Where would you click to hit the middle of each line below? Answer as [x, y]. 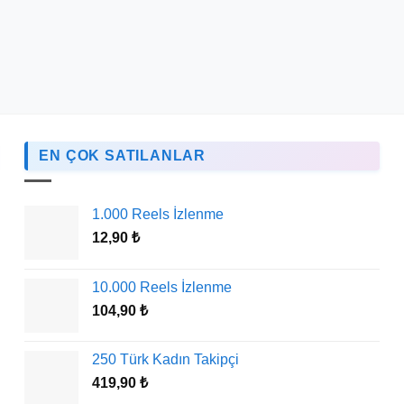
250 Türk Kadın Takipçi [166, 360]
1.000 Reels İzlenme [158, 215]
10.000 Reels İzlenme [162, 288]
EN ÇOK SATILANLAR [122, 155]
